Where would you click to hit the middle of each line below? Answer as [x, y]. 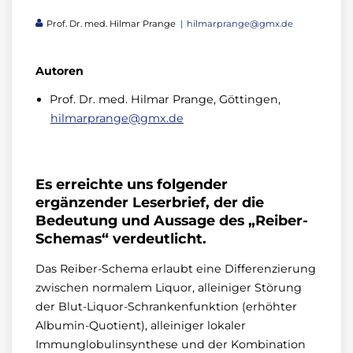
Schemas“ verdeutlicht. [121, 238]
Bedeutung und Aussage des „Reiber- [172, 220]
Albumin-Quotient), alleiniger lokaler [141, 325]
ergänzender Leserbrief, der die [150, 202]
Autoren [59, 71]
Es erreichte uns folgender [132, 184]
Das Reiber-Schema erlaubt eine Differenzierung [176, 268]
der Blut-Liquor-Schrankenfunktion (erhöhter [166, 306]
